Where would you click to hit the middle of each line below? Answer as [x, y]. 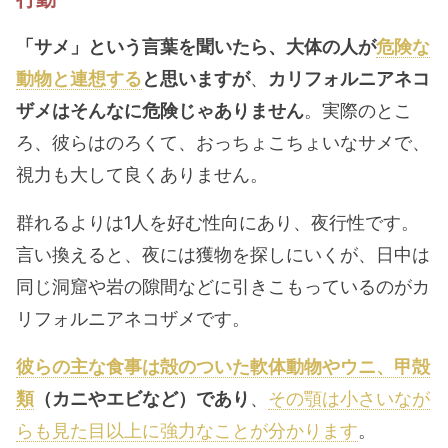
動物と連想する [79, 78]
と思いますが [196, 78]
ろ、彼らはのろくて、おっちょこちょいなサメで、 [223, 142]
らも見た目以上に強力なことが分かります [187, 430]
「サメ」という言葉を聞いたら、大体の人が [196, 46]
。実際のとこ [358, 110]
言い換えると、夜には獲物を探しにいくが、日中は [223, 254]
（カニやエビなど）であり [142, 398]
